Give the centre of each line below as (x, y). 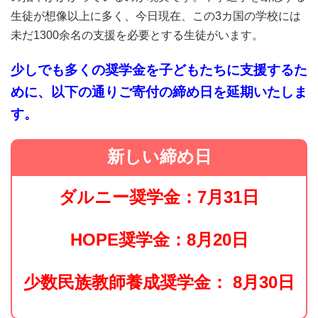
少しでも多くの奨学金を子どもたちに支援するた (159, 70)
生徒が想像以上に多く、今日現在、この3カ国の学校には (156, 16)
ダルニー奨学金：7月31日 (159, 197)
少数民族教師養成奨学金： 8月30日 (159, 282)
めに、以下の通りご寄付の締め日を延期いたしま (159, 92)
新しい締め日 (159, 156)
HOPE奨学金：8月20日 (159, 239)
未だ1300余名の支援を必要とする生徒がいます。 (137, 35)
